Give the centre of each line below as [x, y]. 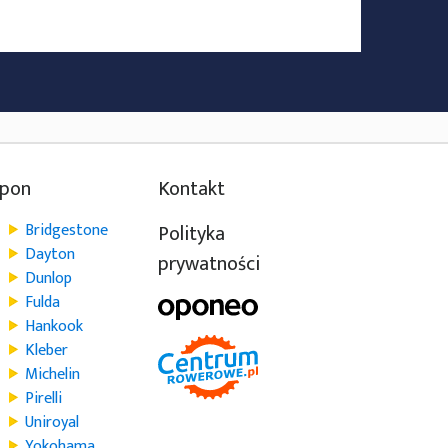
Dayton [50, 254]
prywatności [208, 264]
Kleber [47, 350]
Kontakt [191, 189]
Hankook [54, 326]
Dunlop [49, 278]
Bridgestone [67, 230]
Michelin [53, 374]
